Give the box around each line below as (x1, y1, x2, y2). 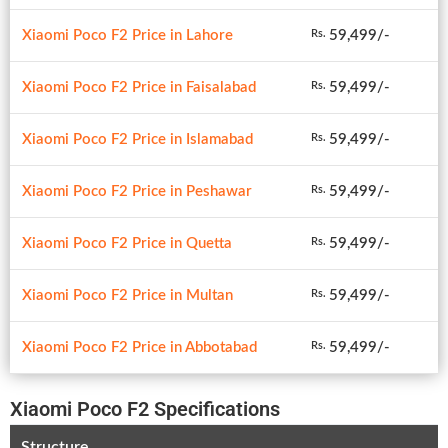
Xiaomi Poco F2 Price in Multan (22, 287, 233, 303)
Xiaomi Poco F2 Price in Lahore (22, 27, 233, 43)
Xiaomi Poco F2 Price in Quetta (22, 235, 232, 251)
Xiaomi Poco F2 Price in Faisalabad (22, 79, 256, 95)
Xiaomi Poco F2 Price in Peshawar (22, 183, 252, 199)
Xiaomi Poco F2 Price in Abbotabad (22, 339, 257, 355)
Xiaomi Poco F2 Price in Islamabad (22, 131, 253, 147)
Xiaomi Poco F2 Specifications (10, 396, 280, 421)
